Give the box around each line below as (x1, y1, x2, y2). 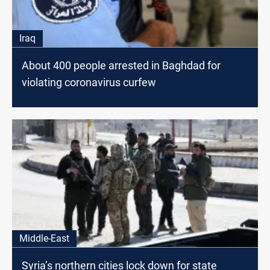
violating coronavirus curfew (22, 75, 156, 89)
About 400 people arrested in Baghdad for (22, 58, 221, 72)
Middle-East (19, 232, 69, 244)
